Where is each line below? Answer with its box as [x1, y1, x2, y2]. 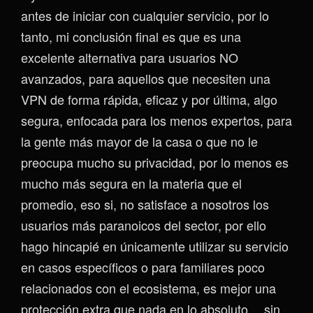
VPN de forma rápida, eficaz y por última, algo [21, 89, 277, 108]
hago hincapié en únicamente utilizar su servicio [21, 236, 289, 255]
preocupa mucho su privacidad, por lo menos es [21, 152, 289, 171]
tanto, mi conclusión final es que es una [21, 27, 241, 45]
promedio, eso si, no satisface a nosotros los [21, 194, 269, 213]
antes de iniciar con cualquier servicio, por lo [21, 6, 269, 24]
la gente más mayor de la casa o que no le [21, 131, 258, 150]
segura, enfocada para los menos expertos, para [21, 110, 292, 129]
